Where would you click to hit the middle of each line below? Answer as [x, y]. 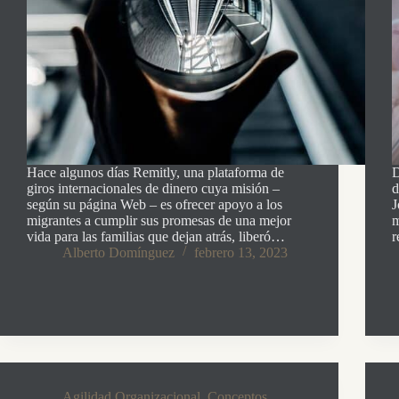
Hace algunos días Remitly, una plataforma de [155, 172]
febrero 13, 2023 [241, 252]
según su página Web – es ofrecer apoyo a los [155, 204]
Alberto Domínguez [118, 252]
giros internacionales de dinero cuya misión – [153, 188]
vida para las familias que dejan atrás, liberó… [156, 236]
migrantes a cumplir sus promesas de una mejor [159, 220]
